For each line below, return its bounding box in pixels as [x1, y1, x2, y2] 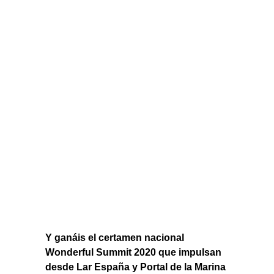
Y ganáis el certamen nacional [45, 232, 184, 243]
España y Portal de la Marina [94, 262, 226, 273]
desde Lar [45, 262, 94, 273]
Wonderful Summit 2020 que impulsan [45, 247, 221, 258]
